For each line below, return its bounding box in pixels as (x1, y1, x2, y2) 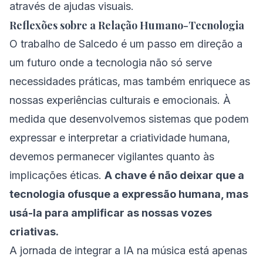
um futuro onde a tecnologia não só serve (9, 56, 212, 69)
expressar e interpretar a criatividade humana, (9, 131, 230, 144)
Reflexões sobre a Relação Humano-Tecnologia (9, 18, 244, 32)
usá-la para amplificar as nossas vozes (9, 207, 212, 219)
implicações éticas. (9, 169, 104, 181)
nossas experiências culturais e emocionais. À (9, 94, 231, 106)
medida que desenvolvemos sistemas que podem (9, 113, 249, 125)
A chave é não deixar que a (104, 169, 244, 181)
